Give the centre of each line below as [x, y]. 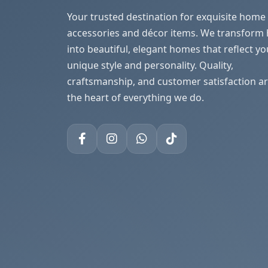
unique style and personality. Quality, [150, 65]
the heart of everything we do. [135, 98]
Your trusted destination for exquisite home [166, 17]
